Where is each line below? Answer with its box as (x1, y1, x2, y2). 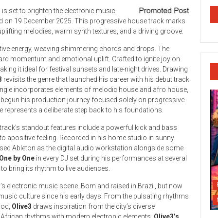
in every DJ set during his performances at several (35, 154, 187, 162)
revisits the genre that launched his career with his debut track (2, 75, 189, 83)
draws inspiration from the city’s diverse (32, 202, 155, 210)
